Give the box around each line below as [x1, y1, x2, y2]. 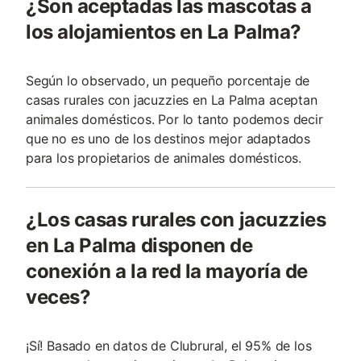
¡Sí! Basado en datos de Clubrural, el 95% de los [26, 338, 312, 354]
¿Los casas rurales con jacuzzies [26, 208, 326, 231]
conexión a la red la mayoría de [26, 259, 308, 283]
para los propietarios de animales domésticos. [26, 150, 302, 166]
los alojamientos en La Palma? [26, 20, 301, 44]
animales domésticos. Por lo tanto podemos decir [26, 111, 323, 127]
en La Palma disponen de [26, 234, 253, 257]
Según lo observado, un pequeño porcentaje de [26, 73, 310, 89]
